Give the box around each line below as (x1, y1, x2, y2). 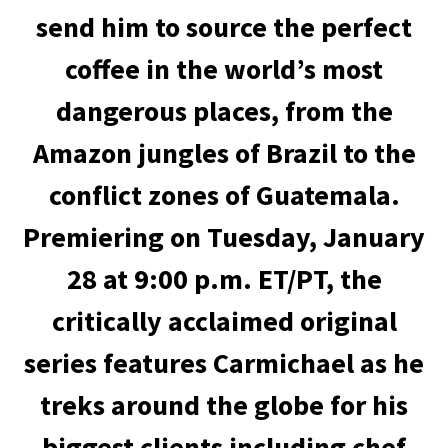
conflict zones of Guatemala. (48, 177, 400, 213)
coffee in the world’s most (65, 51, 383, 87)
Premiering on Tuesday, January (23, 219, 425, 255)
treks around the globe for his (40, 387, 408, 423)
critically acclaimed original (51, 303, 397, 339)
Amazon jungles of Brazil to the (32, 135, 416, 171)
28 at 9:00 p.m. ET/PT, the (66, 261, 382, 297)
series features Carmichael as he (24, 345, 424, 381)
